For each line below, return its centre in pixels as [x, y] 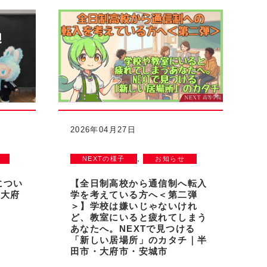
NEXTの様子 [103, 158]
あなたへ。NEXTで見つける [133, 228]
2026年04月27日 [103, 130]
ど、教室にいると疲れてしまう [139, 217]
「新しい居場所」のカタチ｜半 [139, 240]
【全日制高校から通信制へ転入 [139, 183]
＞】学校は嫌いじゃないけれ [134, 206]
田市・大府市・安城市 [119, 251]
